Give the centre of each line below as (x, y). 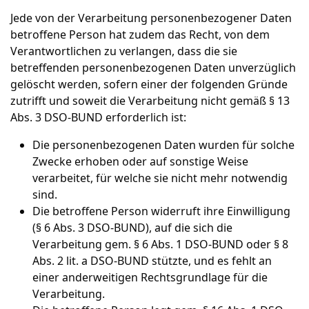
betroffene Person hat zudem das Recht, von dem (140, 34)
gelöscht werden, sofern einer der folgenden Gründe (149, 84)
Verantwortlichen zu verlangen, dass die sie (124, 51)
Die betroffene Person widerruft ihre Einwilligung (161, 211)
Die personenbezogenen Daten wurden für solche (163, 145)
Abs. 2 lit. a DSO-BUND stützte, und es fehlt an (152, 261)
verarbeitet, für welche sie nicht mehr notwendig (160, 178)
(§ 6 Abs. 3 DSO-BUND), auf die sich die (132, 228)
